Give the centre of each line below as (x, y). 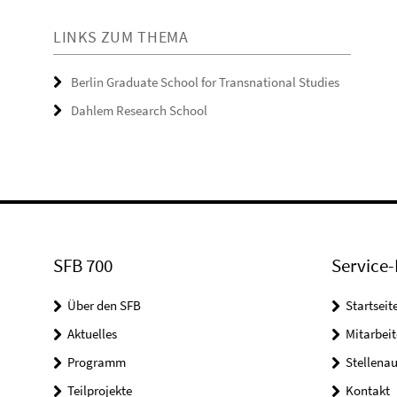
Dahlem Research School (139, 110)
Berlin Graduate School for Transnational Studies (205, 82)
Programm (97, 362)
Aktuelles (92, 334)
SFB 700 (83, 265)
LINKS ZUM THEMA (121, 37)
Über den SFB (104, 305)
